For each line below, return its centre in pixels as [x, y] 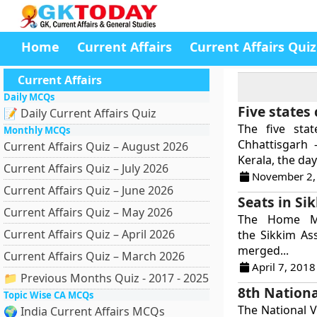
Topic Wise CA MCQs [48, 295]
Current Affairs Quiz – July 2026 [86, 168]
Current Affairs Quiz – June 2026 [88, 190]
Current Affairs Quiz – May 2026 [88, 212]
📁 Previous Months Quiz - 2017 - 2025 [106, 278]
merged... [263, 250]
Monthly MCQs [37, 130]
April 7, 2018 [282, 267]
